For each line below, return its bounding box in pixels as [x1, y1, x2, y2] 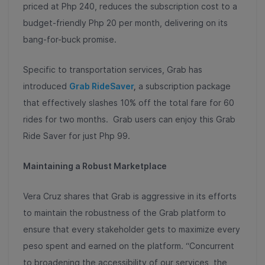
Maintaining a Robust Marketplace [23, 160, 167, 171]
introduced [23, 80, 69, 91]
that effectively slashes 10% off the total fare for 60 [23, 97, 234, 108]
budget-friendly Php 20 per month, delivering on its [23, 17, 228, 28]
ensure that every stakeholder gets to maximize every [23, 224, 240, 234]
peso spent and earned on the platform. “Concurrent [23, 240, 234, 251]
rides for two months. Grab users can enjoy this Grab [23, 114, 235, 124]
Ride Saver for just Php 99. [23, 130, 130, 141]
